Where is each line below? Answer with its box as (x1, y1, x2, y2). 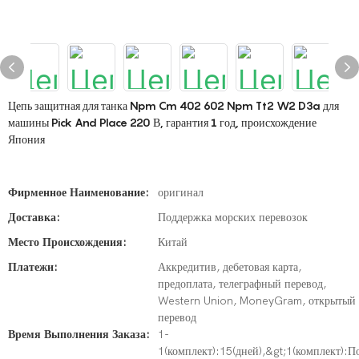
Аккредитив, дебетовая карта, (158, 260, 301, 274)
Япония (8, 132, 45, 146)
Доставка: (8, 211, 60, 224)
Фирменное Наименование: (8, 186, 149, 200)
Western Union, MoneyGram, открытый (158, 294, 356, 308)
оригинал (158, 186, 204, 200)
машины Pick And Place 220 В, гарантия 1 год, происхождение (8, 115, 317, 129)
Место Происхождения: (8, 236, 127, 249)
